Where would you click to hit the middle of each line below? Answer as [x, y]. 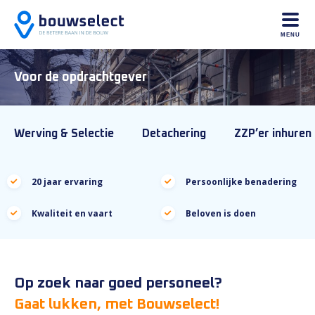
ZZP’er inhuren [273, 134]
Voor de [38, 77]
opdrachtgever [104, 77]
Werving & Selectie [64, 134]
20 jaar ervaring [67, 182]
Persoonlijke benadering [241, 182]
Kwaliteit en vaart [72, 213]
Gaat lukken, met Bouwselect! [117, 304]
